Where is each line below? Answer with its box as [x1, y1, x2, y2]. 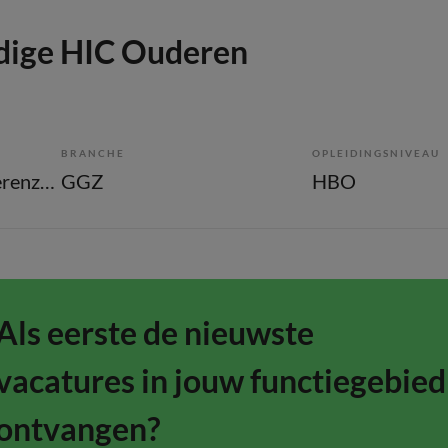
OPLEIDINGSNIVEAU [312, 147, 440, 159]
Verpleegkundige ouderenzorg [40, 169, 55, 193]
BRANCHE [61, 147, 125, 159]
